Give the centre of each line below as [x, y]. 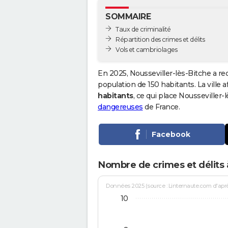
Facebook [171, 134]
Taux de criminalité [143, 29]
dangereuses [120, 107]
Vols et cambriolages [146, 49]
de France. [161, 107]
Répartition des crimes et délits [160, 39]
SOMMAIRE [128, 17]
